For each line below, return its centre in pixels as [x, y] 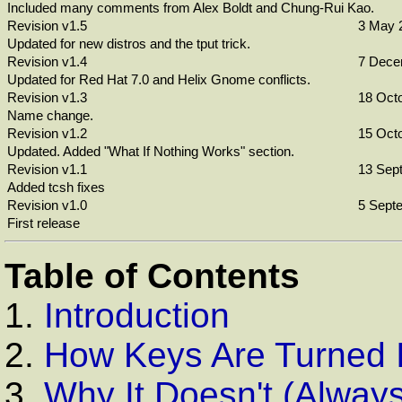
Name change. [50, 115]
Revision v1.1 [47, 169]
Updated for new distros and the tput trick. [129, 44]
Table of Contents [152, 275]
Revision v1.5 [47, 26]
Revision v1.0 [47, 205]
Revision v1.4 [47, 61]
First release [44, 223]
